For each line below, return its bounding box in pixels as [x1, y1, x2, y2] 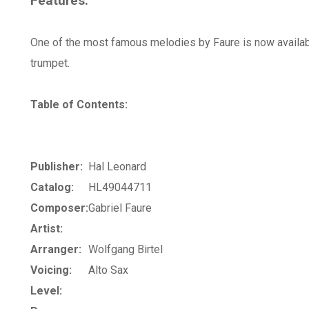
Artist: [30, 222, 63, 235]
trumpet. [30, 57, 70, 70]
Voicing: [30, 263, 72, 277]
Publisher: [30, 160, 83, 173]
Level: [30, 284, 62, 297]
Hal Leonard [88, 160, 146, 173]
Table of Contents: [30, 98, 128, 111]
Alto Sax [88, 263, 128, 277]
